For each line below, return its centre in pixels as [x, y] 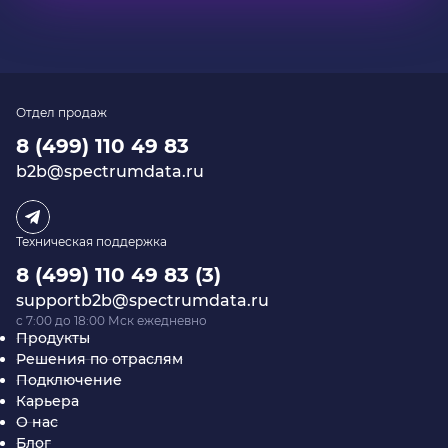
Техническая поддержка [91, 241]
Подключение [69, 380]
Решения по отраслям [99, 359]
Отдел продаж [61, 112]
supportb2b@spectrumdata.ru [142, 300]
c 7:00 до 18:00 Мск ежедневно [111, 320]
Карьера [47, 401]
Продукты [53, 338]
